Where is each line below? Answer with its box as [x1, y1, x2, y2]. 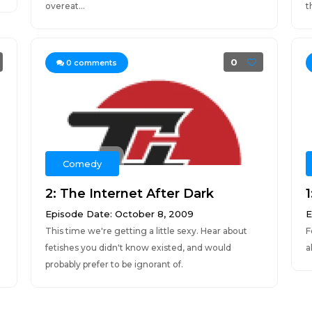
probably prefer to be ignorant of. [45, 259, 183, 270]
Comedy [62, 158, 102, 169]
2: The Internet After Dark [45, 186, 214, 201]
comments [71, 58, 117, 68]
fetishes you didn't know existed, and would [45, 242, 231, 253]
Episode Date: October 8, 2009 [45, 208, 194, 219]
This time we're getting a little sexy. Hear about [45, 226, 247, 236]
